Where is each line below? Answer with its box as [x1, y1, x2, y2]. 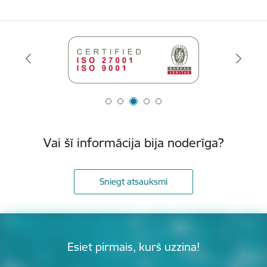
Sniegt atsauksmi [100, 175, 167, 187]
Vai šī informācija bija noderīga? [44, 135, 223, 151]
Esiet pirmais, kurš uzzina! [67, 239, 200, 254]
